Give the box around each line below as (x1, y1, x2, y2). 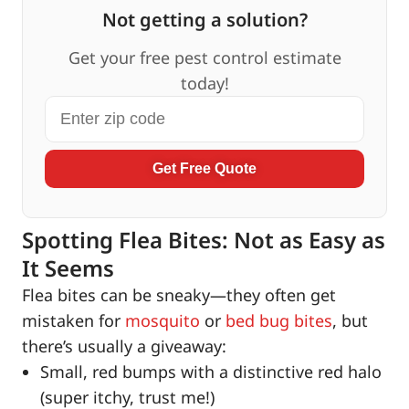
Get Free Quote (152, 161, 257, 177)
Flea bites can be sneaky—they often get (22, 284, 336, 307)
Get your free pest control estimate (68, 47, 341, 69)
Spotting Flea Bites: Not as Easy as (22, 225, 385, 256)
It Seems (22, 253, 114, 284)
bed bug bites (225, 309, 332, 332)
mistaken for (22, 309, 125, 332)
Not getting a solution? (101, 7, 308, 33)
